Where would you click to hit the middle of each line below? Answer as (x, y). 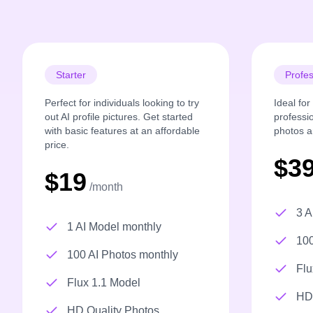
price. (57, 145)
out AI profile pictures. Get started (119, 117)
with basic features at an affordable (122, 131)
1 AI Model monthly (114, 227)
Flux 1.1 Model (104, 283)
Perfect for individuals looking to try (122, 103)
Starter (71, 75)
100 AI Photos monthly (123, 255)
